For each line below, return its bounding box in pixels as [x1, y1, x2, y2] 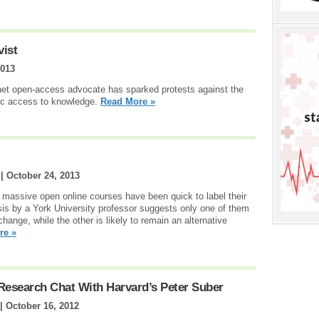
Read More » [100, 96, 155, 108]
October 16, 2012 [6, 300, 79, 312]
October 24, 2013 [6, 169, 80, 181]
